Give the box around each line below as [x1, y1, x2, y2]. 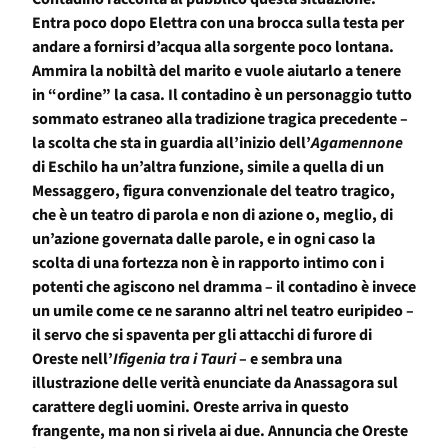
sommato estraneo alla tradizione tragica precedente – [32, 108, 408, 131]
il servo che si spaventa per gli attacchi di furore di [32, 324, 372, 347]
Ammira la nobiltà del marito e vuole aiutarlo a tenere [32, 60, 401, 83]
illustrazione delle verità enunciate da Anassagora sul [32, 372, 398, 395]
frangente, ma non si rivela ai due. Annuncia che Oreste [32, 420, 408, 443]
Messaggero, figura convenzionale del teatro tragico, [32, 180, 395, 203]
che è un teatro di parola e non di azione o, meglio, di [32, 204, 393, 227]
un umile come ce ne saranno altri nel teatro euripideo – [32, 300, 414, 323]
